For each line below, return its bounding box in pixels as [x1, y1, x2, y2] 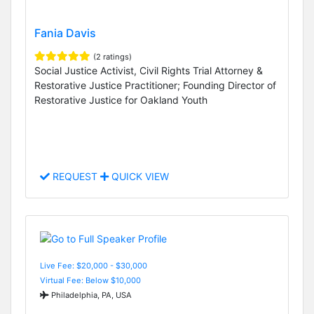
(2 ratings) [93, 52, 132, 62]
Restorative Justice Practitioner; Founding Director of [34, 79, 276, 92]
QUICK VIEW [109, 170, 169, 183]
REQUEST [50, 170, 100, 183]
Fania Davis [34, 26, 96, 41]
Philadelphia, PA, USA [49, 289, 132, 300]
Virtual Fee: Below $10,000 [40, 275, 141, 285]
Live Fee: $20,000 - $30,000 [40, 260, 147, 271]
